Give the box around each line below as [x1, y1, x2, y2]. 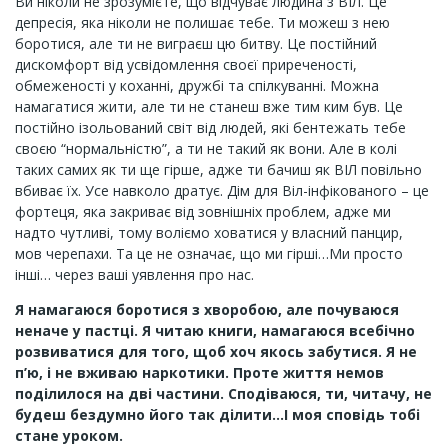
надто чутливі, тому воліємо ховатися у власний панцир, [15, 223, 403, 242]
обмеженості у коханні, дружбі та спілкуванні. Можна [15, 76, 379, 95]
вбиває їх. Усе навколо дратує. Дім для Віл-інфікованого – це [15, 181, 429, 200]
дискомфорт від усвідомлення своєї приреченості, [15, 55, 357, 74]
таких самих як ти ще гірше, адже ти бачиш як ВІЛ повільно [15, 160, 422, 179]
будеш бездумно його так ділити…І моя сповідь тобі [15, 405, 420, 424]
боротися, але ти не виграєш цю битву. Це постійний [15, 34, 377, 53]
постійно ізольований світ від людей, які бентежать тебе [15, 118, 406, 137]
